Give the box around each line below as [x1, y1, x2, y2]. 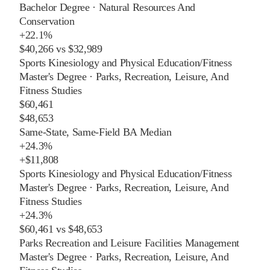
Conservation [19, 14, 75, 27]
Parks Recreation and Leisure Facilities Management [19, 236, 239, 249]
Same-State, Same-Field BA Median [19, 125, 172, 138]
